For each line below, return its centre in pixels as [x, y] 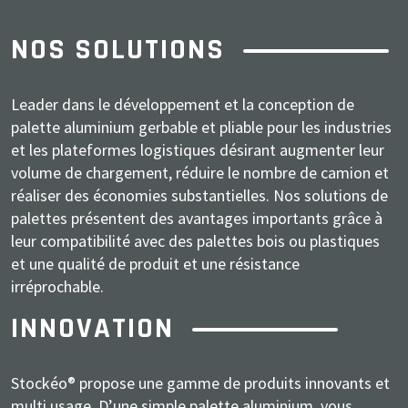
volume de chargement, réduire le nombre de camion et [200, 172]
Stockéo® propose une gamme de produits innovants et [200, 382]
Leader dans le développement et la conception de [183, 104]
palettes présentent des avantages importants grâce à [197, 218]
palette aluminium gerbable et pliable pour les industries [201, 127]
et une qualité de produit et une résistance [155, 263]
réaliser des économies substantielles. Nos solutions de [199, 195]
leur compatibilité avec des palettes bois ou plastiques [195, 240]
